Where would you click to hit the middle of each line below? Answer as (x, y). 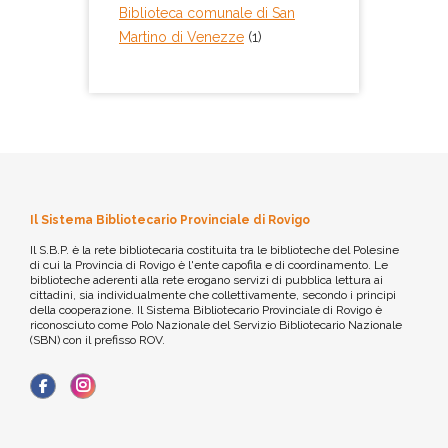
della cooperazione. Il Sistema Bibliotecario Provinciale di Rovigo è (206, 310)
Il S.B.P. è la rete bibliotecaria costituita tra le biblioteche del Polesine (214, 250)
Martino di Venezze (181, 37)
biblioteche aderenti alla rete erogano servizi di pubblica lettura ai (206, 280)
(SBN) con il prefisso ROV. (97, 340)
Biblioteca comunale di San (207, 13)
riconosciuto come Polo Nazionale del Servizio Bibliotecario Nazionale (216, 325)
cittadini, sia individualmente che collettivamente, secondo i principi (213, 295)
